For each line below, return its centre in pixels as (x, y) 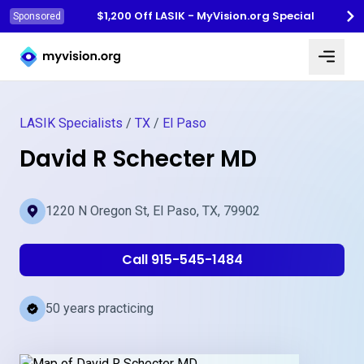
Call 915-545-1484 (182, 260)
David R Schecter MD (138, 159)
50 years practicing (100, 308)
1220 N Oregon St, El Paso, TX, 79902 (153, 211)
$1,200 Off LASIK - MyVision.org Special (206, 16)
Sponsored (37, 16)
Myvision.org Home (74, 43)
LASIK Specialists (71, 123)
